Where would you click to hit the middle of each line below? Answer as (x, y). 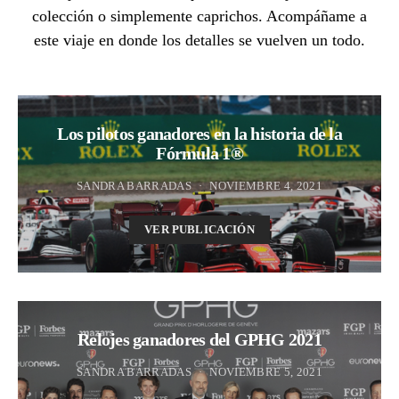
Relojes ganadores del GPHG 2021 (199, 339)
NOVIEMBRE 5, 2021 (266, 371)
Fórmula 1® (199, 153)
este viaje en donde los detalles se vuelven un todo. (199, 40)
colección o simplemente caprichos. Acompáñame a (199, 16)
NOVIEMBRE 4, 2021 (266, 185)
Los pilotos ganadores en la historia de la (199, 133)
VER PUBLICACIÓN (199, 229)
